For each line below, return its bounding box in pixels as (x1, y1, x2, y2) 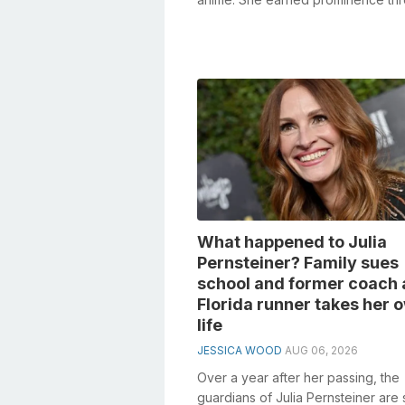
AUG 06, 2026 (285, 344, 358, 358)
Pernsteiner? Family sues (197, 253, 399, 273)
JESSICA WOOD (197, 344, 282, 358)
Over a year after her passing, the (197, 370, 400, 386)
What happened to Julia (197, 232, 387, 252)
